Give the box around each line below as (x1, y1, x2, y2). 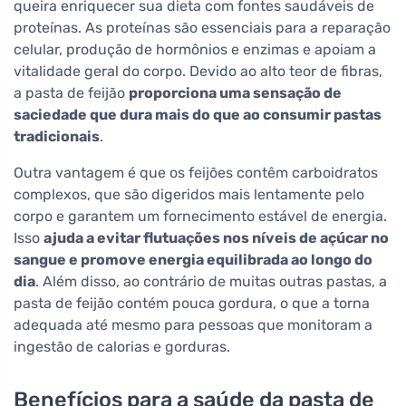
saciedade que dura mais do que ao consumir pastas (14, 106, 382, 124)
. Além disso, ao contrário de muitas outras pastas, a (35, 273, 387, 291)
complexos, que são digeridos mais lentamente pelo (14, 186, 364, 204)
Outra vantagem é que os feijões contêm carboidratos (14, 164, 378, 182)
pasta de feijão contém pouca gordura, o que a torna (14, 295, 370, 313)
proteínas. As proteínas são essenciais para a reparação (14, 19, 391, 37)
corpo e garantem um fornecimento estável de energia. (14, 208, 387, 226)
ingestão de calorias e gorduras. (14, 338, 230, 356)
